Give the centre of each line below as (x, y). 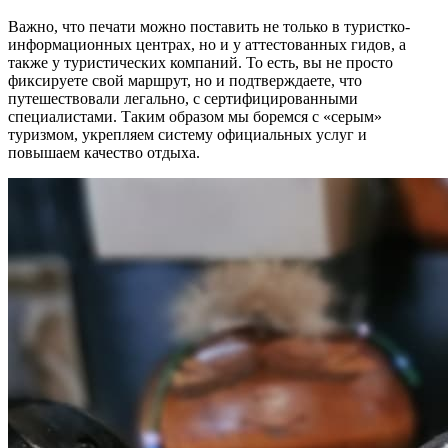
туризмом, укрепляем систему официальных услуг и (187, 134)
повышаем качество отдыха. (104, 152)
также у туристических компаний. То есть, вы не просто (200, 62)
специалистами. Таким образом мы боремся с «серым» (195, 116)
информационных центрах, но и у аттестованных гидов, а (207, 44)
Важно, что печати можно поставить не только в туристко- (209, 26)
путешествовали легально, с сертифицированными (183, 98)
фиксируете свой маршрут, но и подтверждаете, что (185, 80)
